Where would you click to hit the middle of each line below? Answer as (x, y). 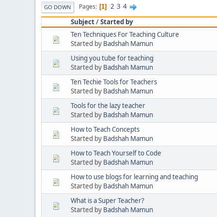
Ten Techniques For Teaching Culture (125, 34)
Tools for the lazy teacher (108, 105)
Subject (83, 22)
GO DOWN (58, 7)
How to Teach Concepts (105, 129)
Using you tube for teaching (112, 58)
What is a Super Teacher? (108, 200)
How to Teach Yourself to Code (116, 153)
